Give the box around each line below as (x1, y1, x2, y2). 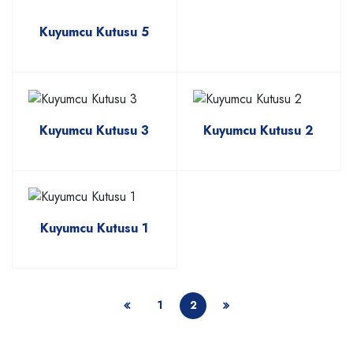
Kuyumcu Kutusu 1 (40, 218, 149, 237)
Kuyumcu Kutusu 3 (39, 121, 150, 139)
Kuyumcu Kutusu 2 (203, 121, 314, 139)
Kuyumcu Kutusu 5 (39, 23, 150, 42)
